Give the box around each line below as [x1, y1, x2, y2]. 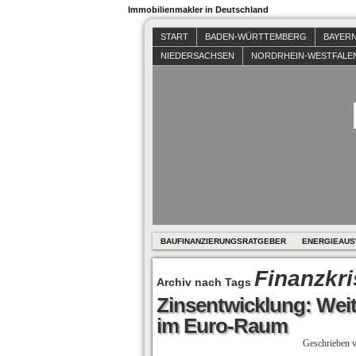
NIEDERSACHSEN [161, 51, 234, 60]
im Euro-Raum [157, 314, 288, 338]
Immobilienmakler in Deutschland [128, 5, 269, 14]
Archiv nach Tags [157, 276, 254, 288]
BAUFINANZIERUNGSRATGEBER [161, 237, 286, 246]
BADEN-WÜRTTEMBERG [205, 32, 307, 41]
